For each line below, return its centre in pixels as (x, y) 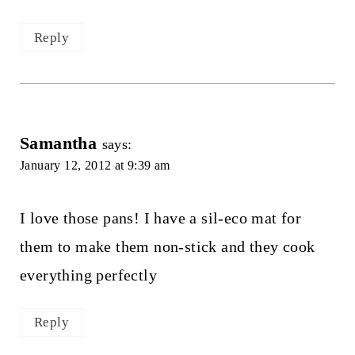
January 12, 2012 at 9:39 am (95, 166)
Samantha (58, 143)
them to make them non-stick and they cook (167, 247)
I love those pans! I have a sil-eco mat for (160, 218)
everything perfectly (88, 275)
